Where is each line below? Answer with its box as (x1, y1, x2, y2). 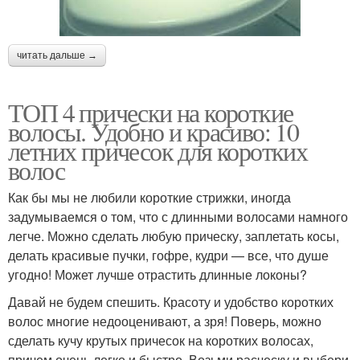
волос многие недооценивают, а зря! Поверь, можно (8, 312, 321, 331)
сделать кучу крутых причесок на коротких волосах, (8, 331, 313, 350)
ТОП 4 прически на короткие (8, 95, 293, 130)
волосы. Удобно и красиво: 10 (8, 114, 299, 149)
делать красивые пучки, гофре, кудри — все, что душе (8, 246, 329, 265)
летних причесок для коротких (8, 133, 308, 169)
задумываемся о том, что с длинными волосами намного (8, 207, 348, 227)
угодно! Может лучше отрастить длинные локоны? (8, 265, 307, 284)
